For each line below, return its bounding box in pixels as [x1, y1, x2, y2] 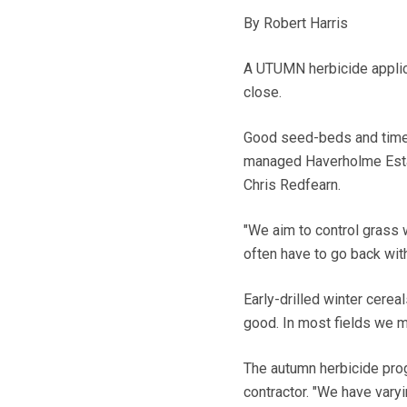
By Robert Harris [243, 15, 348, 33]
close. [243, 84, 282, 102]
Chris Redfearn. [243, 176, 341, 194]
